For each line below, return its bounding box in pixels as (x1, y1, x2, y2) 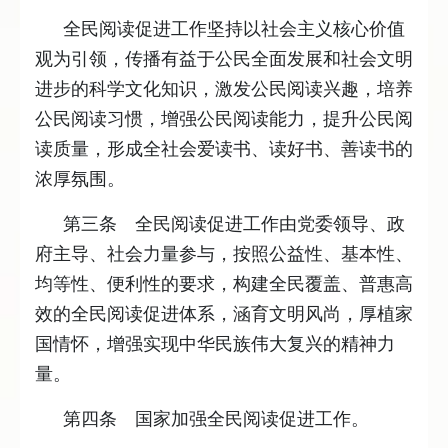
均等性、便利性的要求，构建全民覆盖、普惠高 (35, 274, 413, 295)
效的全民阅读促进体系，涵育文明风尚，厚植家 (35, 304, 413, 325)
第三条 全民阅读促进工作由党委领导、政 (63, 214, 405, 235)
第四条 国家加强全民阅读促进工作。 (63, 409, 369, 430)
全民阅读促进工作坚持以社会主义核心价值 (63, 19, 405, 40)
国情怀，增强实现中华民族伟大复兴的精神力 (35, 334, 395, 355)
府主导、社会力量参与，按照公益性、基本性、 (35, 244, 413, 265)
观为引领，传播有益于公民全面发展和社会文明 (35, 49, 413, 70)
